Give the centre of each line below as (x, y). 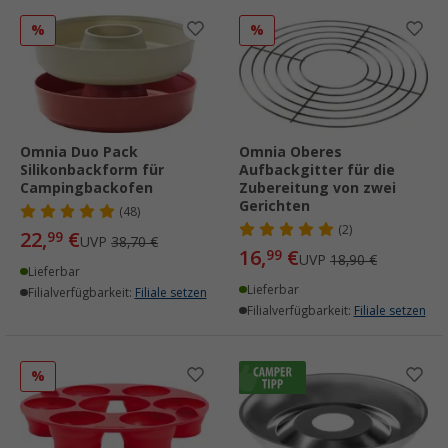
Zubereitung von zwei (317, 187)
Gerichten (274, 205)
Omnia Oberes (290, 151)
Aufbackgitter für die (317, 169)
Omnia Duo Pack (79, 151)
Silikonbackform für (92, 169)
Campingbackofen (86, 187)
